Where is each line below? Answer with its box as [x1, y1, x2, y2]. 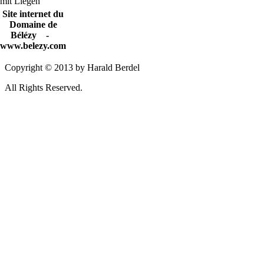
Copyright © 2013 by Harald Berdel [5, 62, 140, 73]
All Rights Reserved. [5, 82, 82, 93]
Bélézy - [10, 30, 56, 41]
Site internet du [2, 9, 64, 19]
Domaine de [9, 19, 57, 30]
